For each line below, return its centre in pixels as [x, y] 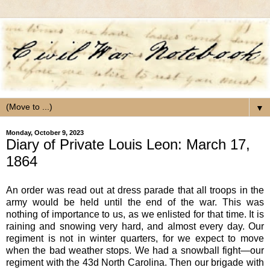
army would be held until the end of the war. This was [135, 202]
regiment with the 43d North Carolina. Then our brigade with [135, 262]
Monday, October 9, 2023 [45, 133]
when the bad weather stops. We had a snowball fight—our [135, 250]
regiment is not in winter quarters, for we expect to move [135, 238]
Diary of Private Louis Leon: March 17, [128, 145]
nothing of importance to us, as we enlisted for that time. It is [135, 214]
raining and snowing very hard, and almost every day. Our [135, 226]
